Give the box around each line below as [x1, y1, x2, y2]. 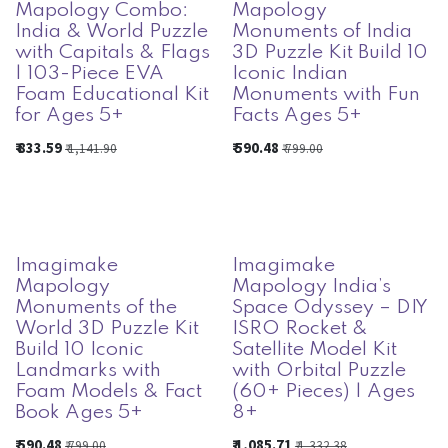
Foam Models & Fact [15, 381, 202, 402]
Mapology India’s [231, 276, 391, 297]
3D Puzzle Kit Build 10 [231, 43, 428, 64]
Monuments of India [231, 22, 412, 43]
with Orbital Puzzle [231, 360, 406, 381]
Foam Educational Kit [15, 85, 209, 106]
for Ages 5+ [15, 106, 124, 127]
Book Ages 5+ [15, 402, 143, 423]
